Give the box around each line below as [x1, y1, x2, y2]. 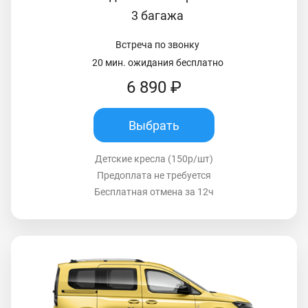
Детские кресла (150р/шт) [95, 153, 213, 165]
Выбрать [129, 118, 179, 133]
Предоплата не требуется [97, 170, 211, 181]
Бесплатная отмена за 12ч [94, 186, 214, 198]
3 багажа [131, 8, 184, 23]
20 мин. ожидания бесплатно [91, 57, 223, 69]
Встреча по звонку [115, 39, 199, 51]
